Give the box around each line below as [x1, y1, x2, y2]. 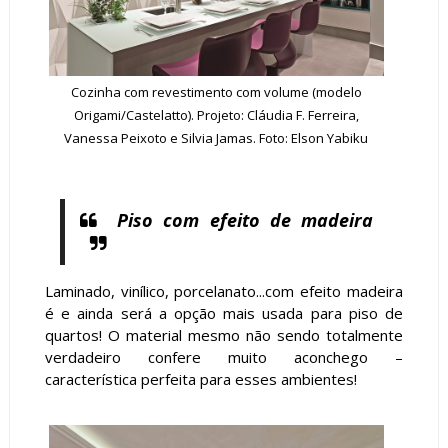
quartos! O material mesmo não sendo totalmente [44, 324, 404, 345]
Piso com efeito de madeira [117, 207, 374, 232]
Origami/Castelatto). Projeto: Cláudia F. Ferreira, [73, 106, 359, 125]
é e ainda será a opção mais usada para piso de [44, 302, 404, 323]
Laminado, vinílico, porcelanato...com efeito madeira [44, 280, 404, 301]
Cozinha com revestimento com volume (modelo [70, 83, 362, 102]
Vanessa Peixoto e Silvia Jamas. [64, 129, 260, 148]
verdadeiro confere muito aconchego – [44, 346, 404, 367]
